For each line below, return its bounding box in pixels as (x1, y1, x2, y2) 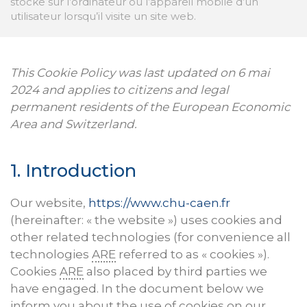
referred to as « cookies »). (116, 247, 269, 262)
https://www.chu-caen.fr (88, 196, 230, 210)
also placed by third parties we (84, 265, 267, 279)
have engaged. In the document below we (10, 282, 264, 296)
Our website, (10, 196, 88, 210)
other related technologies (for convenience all (10, 230, 291, 245)
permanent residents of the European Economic (10, 100, 291, 114)
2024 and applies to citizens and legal (10, 83, 229, 97)
